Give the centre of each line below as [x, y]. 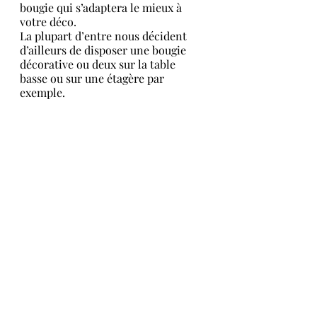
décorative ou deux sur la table [99, 64]
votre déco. [48, 22]
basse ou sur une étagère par [93, 78]
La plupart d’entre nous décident [105, 36]
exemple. [44, 92]
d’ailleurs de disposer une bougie [104, 50]
